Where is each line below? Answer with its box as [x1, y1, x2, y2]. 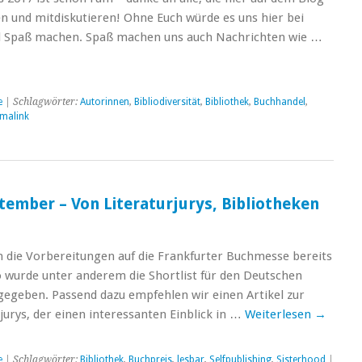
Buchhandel [253, 96, 305, 107]
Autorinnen [79, 96, 129, 107]
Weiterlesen [244, 307, 314, 322]
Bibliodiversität [133, 96, 200, 107]
